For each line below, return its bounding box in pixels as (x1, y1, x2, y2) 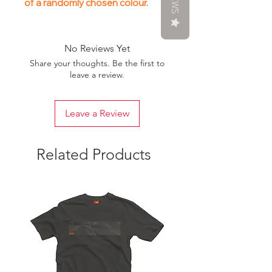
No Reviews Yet (64, 42, 130, 55)
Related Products (36, 145, 151, 164)
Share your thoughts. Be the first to (30, 58, 165, 69)
